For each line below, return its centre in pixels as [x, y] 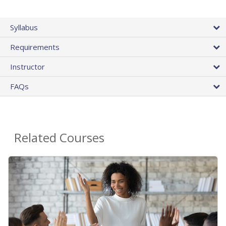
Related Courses [59, 137]
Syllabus [24, 27]
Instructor [27, 66]
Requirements [35, 47]
